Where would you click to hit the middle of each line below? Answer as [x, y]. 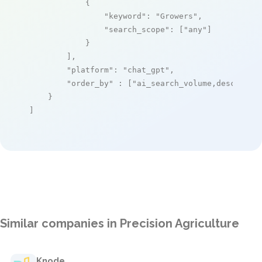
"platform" [90, 70]
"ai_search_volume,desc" [186, 83]
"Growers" [177, 16]
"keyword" [125, 16]
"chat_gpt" [146, 70]
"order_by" [90, 83]
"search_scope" [137, 29]
